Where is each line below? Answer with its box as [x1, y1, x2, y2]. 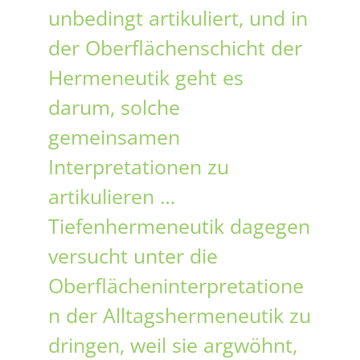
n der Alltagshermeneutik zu [48, 301, 311, 329]
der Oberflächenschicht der [48, 34, 302, 62]
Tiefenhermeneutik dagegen [48, 212, 310, 240]
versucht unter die [48, 242, 218, 270]
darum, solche [48, 93, 180, 121]
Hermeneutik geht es [48, 63, 243, 92]
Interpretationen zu [48, 153, 229, 181]
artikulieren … [48, 182, 175, 211]
